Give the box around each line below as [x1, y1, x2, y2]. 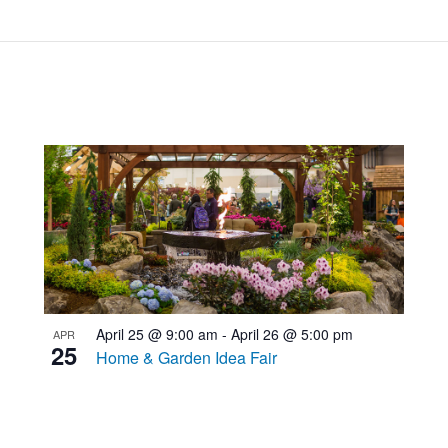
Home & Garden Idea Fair [95, 346, 277, 370]
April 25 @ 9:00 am [95, 324, 218, 345]
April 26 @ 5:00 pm [230, 324, 353, 345]
